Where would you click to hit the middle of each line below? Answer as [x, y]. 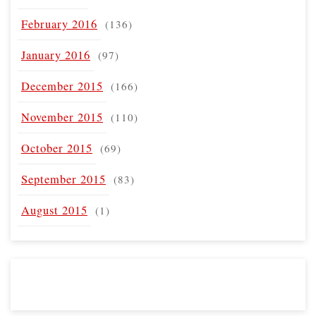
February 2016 [59, 24]
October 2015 [57, 148]
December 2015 [62, 86]
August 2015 [54, 210]
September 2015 [63, 179]
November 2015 [62, 117]
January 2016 [56, 55]
